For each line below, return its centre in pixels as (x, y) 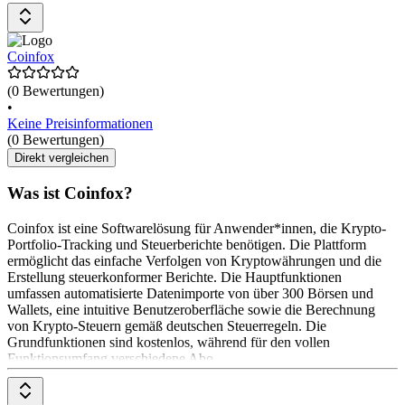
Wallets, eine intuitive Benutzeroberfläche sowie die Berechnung (191, 310)
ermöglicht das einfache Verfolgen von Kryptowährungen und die (194, 261)
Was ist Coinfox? (70, 193)
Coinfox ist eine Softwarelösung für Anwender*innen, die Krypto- (197, 229)
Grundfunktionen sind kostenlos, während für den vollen (169, 343)
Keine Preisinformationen (80, 123)
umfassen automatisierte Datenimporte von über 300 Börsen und (190, 294)
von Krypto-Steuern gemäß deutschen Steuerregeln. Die (167, 326)
